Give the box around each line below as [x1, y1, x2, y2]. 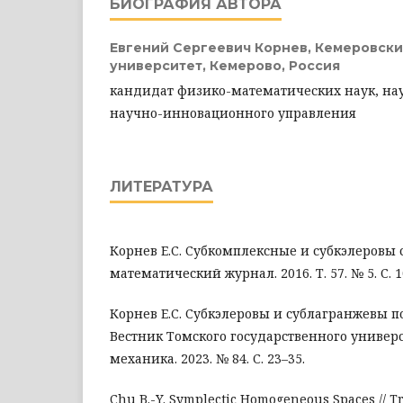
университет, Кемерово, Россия [110, 57, 340, 74]
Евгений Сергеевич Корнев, [110, 39, 315, 56]
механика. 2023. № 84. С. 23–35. [110, 349, 305, 367]
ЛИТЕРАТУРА [110, 177, 213, 195]
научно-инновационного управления [110, 103, 356, 121]
